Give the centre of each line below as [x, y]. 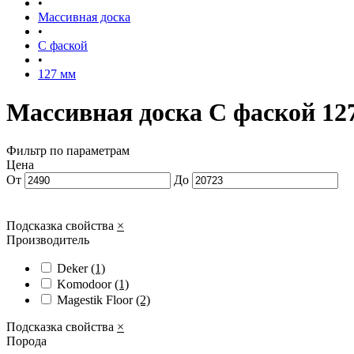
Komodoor [86, 284]
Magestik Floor [96, 300]
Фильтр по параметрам [68, 151]
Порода [26, 341]
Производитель [48, 240]
